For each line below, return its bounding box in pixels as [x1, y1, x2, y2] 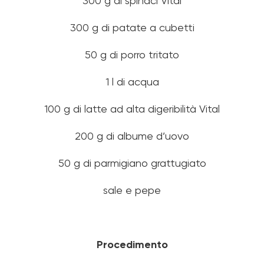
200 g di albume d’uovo [75, 131, 189, 142]
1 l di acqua [105, 77, 159, 88]
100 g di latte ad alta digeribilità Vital [44, 104, 220, 115]
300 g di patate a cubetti [70, 22, 194, 34]
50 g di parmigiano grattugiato [58, 158, 206, 169]
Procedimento [96, 239, 168, 250]
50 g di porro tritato [85, 49, 179, 61]
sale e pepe [103, 185, 161, 196]
